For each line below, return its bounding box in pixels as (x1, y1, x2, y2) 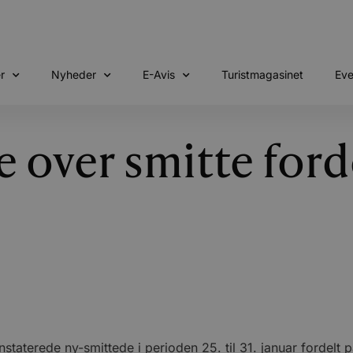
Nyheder (50, 68, 96, 81)
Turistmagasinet (221, 68, 303, 81)
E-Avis (142, 68, 175, 81)
